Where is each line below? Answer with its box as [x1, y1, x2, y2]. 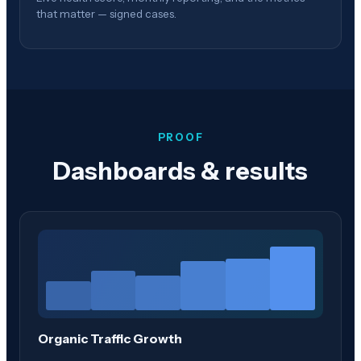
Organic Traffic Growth [38, 331, 182, 347]
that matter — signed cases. [36, 6, 176, 20]
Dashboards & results [53, 156, 308, 187]
